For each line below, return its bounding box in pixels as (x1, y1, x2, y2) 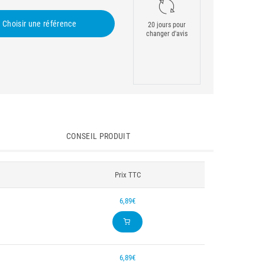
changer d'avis (146, 29, 188, 38)
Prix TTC (114, 170, 141, 179)
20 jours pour (148, 20, 186, 29)
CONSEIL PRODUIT (66, 131, 131, 141)
